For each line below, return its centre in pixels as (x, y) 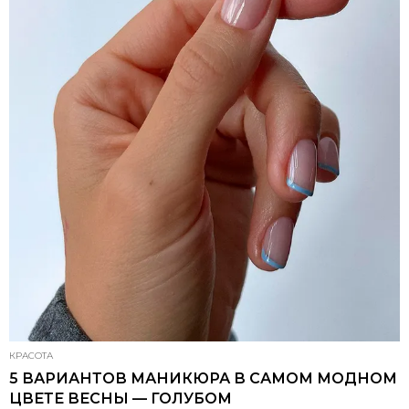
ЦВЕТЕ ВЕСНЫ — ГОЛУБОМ (121, 399)
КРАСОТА (31, 356)
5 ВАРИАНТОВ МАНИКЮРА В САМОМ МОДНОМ (203, 378)
